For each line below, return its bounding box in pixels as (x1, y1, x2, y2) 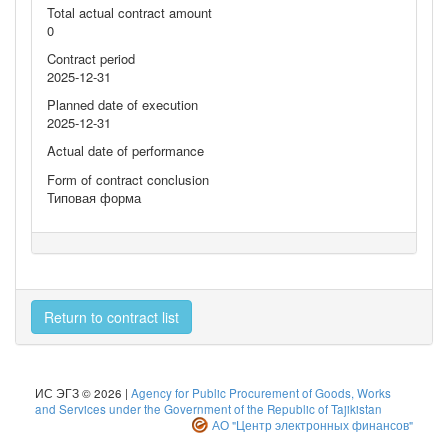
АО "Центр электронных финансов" (212, 417, 413, 433)
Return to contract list (44, 307, 179, 327)
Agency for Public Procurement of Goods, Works (131, 385, 391, 401)
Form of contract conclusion (47, 170, 209, 189)
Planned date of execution (47, 95, 198, 114)
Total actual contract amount (47, 3, 212, 22)
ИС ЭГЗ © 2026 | (35, 385, 131, 401)
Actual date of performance (47, 141, 204, 160)
